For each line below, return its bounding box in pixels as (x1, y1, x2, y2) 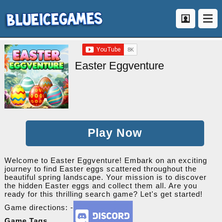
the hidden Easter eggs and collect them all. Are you (4, 181, 197, 190)
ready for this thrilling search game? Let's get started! (4, 189, 203, 198)
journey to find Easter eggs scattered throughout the (4, 164, 197, 173)
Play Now (87, 126, 142, 139)
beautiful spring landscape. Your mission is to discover (4, 172, 207, 181)
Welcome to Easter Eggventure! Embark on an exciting (4, 156, 207, 165)
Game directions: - (4, 203, 73, 212)
